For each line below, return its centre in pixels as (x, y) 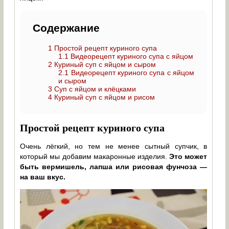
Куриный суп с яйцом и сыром (104, 64)
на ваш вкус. (43, 177)
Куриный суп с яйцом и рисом (104, 97)
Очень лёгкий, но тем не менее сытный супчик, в (114, 146)
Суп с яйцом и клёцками (94, 89)
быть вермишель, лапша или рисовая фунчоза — (114, 167)
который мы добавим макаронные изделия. (95, 157)
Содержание (66, 28)
